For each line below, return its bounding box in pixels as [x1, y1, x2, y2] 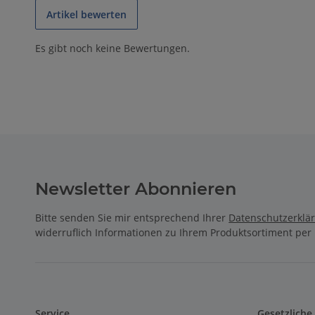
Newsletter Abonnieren [35, 179, 237, 200]
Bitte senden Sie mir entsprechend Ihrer [35, 211, 229, 225]
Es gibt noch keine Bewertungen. [35, 41, 191, 56]
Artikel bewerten [46, 8, 127, 22]
